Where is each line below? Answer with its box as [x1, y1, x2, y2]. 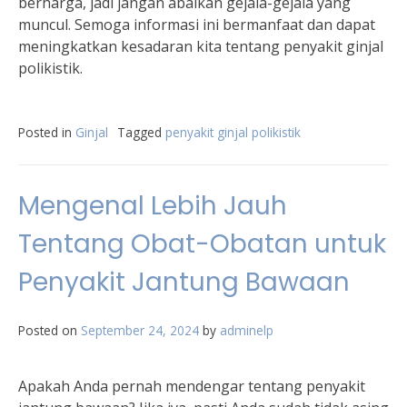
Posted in [18, 124, 75, 141]
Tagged [117, 124, 165, 141]
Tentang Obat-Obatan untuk [18, 226, 386, 262]
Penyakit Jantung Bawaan [18, 264, 350, 300]
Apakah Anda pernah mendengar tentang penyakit [18, 376, 365, 396]
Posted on [18, 322, 81, 339]
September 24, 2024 [81, 322, 199, 339]
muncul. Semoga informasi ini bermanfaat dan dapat [18, 15, 375, 35]
